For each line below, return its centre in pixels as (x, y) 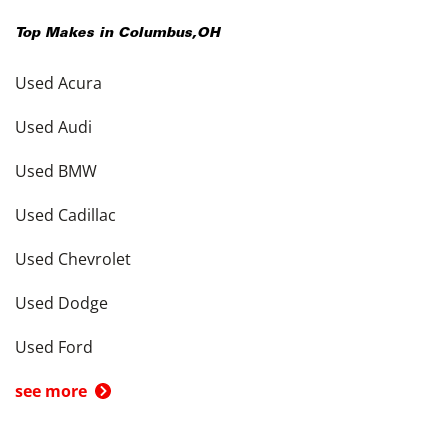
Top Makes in (66, 34)
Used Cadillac (65, 215)
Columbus (155, 34)
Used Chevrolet (73, 259)
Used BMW (56, 171)
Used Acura (58, 83)
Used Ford (54, 347)
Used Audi (53, 127)
